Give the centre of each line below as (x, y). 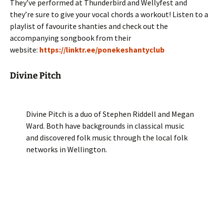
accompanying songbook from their (70, 38)
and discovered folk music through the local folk (107, 137)
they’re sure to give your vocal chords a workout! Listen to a (109, 14)
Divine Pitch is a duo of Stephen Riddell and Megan (110, 114)
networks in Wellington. (66, 149)
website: (25, 50)
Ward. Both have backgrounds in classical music (105, 126)
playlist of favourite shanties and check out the (89, 26)
